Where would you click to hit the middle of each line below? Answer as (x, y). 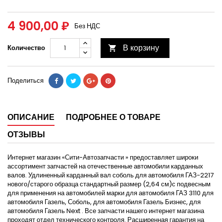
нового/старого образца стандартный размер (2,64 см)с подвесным (109, 184)
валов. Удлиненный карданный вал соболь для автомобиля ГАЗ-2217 (111, 175)
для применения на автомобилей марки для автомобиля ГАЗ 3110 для (111, 193)
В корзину (141, 48)
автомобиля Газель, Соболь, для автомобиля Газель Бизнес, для (104, 202)
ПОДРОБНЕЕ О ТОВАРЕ (113, 117)
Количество (26, 48)
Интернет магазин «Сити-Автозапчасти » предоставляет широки (103, 158)
